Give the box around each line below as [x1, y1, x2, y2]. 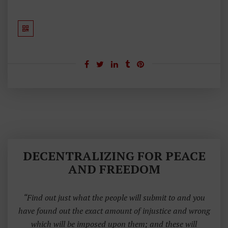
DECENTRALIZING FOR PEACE [22, 147, 206, 164]
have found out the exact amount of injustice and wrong [18, 205, 210, 216]
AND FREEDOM [68, 160, 160, 177]
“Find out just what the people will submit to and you [23, 191, 205, 203]
